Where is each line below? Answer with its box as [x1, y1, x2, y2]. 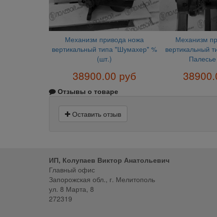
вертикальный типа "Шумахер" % [51, 44, 157, 54]
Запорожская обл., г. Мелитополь [48, 174, 155, 185]
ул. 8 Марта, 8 [48, 184, 94, 194]
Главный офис [48, 165, 95, 175]
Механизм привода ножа [64, 34, 144, 44]
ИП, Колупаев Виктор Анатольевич [48, 155, 170, 165]
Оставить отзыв [70, 109, 121, 119]
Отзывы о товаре [55, 86, 118, 96]
